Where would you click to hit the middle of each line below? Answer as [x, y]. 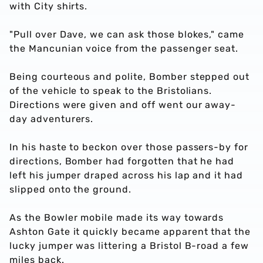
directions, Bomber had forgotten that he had [122, 161]
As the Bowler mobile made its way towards [117, 218]
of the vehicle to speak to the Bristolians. [111, 91]
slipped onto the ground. [72, 189]
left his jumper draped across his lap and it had [127, 175]
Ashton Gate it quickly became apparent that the [130, 232]
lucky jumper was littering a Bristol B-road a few [129, 246]
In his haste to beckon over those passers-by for [129, 147]
